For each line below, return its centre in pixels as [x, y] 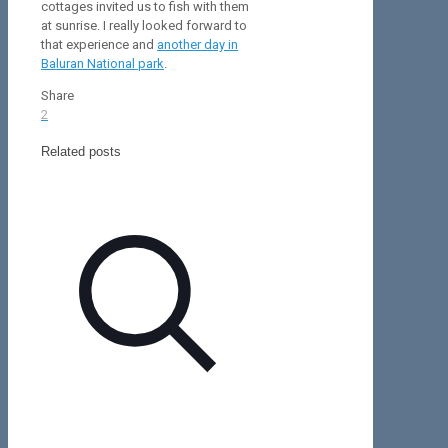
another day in [197, 45]
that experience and [99, 45]
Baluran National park [102, 64]
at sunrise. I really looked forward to [144, 26]
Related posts [81, 151]
